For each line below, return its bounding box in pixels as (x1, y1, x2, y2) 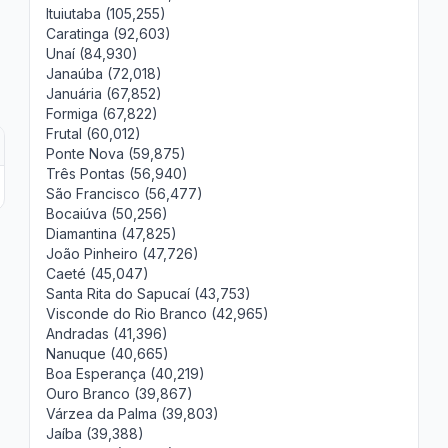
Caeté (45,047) (46, 265, 150, 282)
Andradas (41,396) (46, 325, 169, 342)
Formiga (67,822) (46, 105, 159, 122)
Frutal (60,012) (46, 125, 142, 142)
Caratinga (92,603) (46, 25, 172, 42)
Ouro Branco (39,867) (46, 385, 194, 402)
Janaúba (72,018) (46, 65, 163, 82)
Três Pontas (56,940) (46, 165, 189, 182)
